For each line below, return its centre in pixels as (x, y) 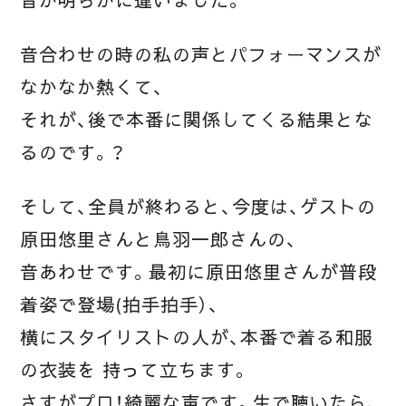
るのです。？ (73, 153)
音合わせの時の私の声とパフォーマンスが (201, 55)
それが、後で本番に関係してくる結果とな (197, 120)
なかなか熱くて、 (92, 87)
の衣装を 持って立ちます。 (135, 370)
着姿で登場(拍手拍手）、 (120, 305)
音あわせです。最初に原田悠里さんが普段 (198, 272)
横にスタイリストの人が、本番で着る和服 (197, 338)
